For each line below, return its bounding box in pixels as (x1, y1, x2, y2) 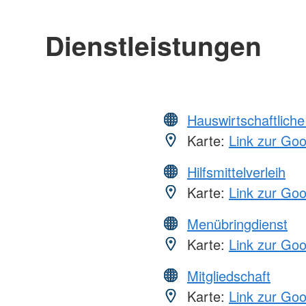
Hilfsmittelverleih (187, 162, 286, 182)
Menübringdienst (187, 214, 288, 234)
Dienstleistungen (44, 26, 262, 65)
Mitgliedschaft (187, 266, 270, 286)
